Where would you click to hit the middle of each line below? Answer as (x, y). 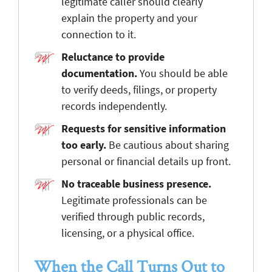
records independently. (114, 106)
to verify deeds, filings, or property (139, 89)
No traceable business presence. (136, 183)
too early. (84, 144)
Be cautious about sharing (168, 144)
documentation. (99, 73)
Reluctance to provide (113, 56)
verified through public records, (133, 216)
